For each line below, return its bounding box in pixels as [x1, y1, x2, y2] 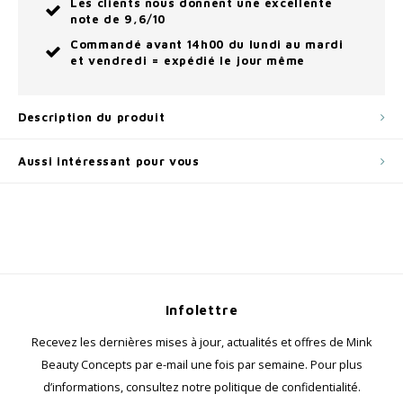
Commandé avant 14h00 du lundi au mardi [70, 37, 344, 51]
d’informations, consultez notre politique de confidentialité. [42, 380, 361, 395]
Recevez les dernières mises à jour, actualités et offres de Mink [31, 335, 372, 350]
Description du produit [18, 110, 166, 124]
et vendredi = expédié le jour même [70, 53, 306, 67]
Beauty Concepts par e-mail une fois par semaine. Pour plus [40, 357, 363, 372]
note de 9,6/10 [70, 12, 166, 26]
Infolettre [165, 301, 238, 318]
